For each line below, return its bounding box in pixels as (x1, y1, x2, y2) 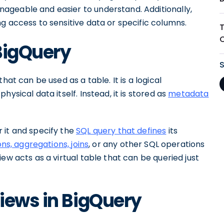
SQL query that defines (76, 125, 166, 136)
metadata (168, 88, 209, 99)
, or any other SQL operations (88, 138, 205, 150)
